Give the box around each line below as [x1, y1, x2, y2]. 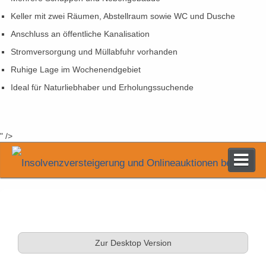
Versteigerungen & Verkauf [77, 221, 189, 231]
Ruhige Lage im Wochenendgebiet [11, 65, 141, 74]
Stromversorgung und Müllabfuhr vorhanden [11, 47, 178, 56]
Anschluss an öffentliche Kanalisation [11, 29, 150, 39]
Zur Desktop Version [94, 238, 172, 248]
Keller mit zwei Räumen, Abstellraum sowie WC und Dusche [11, 11, 235, 21]
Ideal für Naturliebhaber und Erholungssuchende [11, 83, 194, 92]
